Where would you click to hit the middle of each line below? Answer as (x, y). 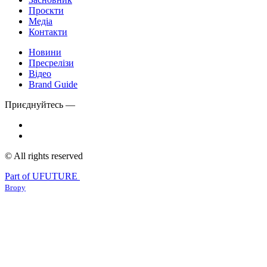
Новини (45, 52)
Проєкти (46, 10)
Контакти (48, 32)
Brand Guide (53, 84)
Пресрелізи (51, 63)
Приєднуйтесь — (40, 104)
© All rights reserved (44, 156)
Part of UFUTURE (42, 176)
